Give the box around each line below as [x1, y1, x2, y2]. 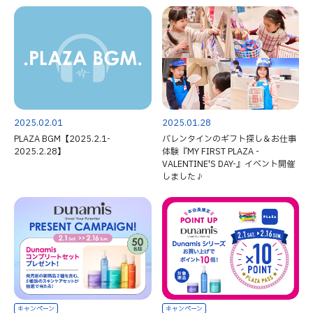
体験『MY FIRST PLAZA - [161, 145, 259, 158]
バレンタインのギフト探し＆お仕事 [161, 132, 296, 145]
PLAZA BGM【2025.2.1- [14, 132, 110, 145]
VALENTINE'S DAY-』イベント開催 [161, 157, 295, 170]
